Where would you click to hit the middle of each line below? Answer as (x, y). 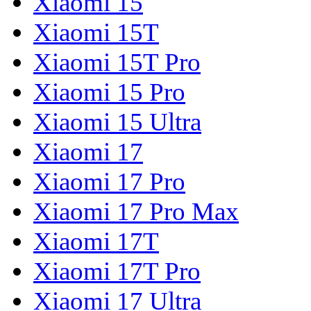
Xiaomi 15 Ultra (117, 122)
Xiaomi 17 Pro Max (136, 212)
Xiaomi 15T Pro (117, 62)
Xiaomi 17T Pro (117, 271)
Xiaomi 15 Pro (109, 92)
